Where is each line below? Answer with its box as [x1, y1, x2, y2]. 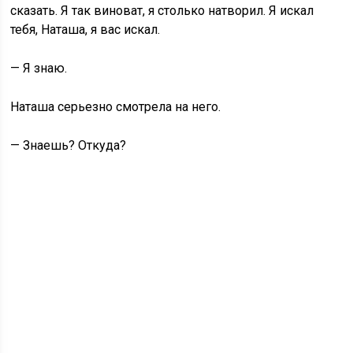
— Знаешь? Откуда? [10, 138, 127, 153]
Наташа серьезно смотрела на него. [10, 99, 221, 114]
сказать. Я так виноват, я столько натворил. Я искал [10, 3, 314, 18]
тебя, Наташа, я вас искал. [10, 22, 161, 37]
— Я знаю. [10, 61, 68, 76]
